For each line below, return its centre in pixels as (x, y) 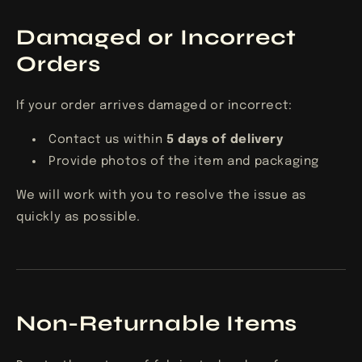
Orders (59, 64)
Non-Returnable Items (157, 324)
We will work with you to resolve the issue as (162, 196)
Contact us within (107, 140)
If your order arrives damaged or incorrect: (154, 106)
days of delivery (229, 140)
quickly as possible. (78, 218)
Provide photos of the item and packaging (184, 162)
